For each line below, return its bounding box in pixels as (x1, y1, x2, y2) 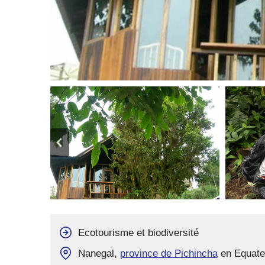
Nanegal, (77, 247, 120, 259)
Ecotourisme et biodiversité (77, 227, 199, 238)
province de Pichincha (119, 247, 218, 259)
